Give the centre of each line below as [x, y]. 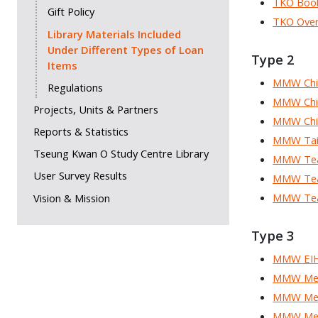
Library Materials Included [114, 34]
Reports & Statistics [81, 132]
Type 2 [273, 60]
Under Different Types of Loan [125, 49]
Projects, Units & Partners [95, 109]
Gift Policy [71, 12]
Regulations [75, 87]
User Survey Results [80, 176]
